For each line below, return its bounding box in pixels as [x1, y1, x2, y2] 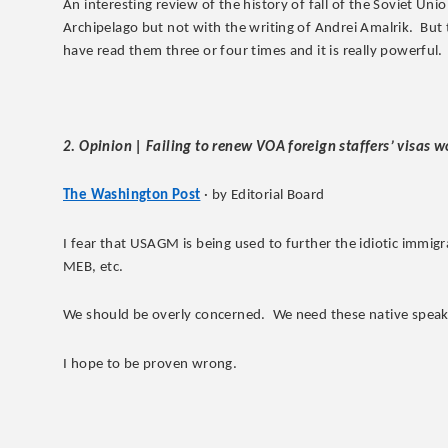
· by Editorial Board [200, 188, 325, 204]
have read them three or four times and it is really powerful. [63, 43, 443, 59]
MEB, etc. [63, 259, 124, 275]
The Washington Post [63, 188, 201, 204]
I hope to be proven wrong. [63, 356, 238, 372]
